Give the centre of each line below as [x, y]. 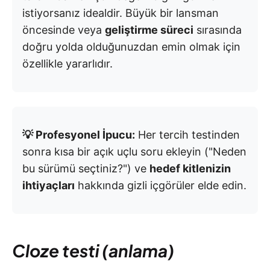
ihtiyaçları [49, 186]
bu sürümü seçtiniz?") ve [86, 169]
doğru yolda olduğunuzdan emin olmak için [131, 47]
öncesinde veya [64, 30]
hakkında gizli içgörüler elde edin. [161, 186]
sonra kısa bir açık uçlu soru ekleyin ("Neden [134, 152]
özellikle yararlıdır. [67, 64]
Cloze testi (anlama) [93, 251]
